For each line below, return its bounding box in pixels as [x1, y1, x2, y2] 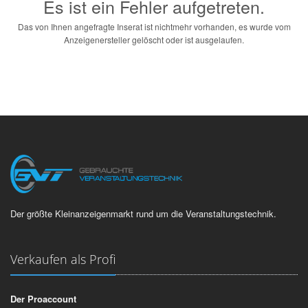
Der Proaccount [10, 291, 76, 305]
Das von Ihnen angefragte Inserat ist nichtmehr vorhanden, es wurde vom [17, 21, 291, 32]
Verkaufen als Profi [10, 250, 115, 267]
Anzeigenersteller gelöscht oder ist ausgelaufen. [64, 34, 244, 45]
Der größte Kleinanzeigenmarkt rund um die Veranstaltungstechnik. [10, 206, 276, 220]
